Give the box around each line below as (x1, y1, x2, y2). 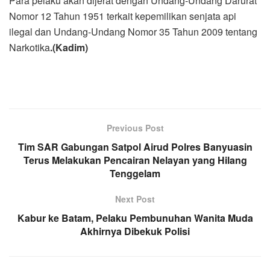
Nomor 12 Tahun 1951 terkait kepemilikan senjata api (9, 8, 236, 23)
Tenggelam (110, 166, 160, 180)
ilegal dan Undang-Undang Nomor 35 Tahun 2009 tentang (9, 24, 257, 39)
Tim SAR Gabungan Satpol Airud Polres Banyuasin (17, 139, 253, 154)
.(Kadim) (50, 40, 88, 54)
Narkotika (9, 40, 50, 54)
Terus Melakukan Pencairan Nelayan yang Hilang (23, 152, 247, 167)
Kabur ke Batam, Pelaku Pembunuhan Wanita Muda (17, 210, 253, 225)
